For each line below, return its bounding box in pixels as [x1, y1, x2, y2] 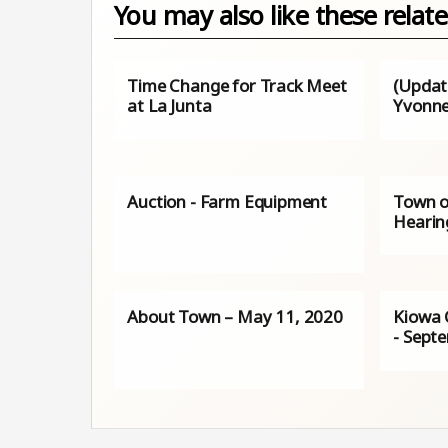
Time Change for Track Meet [127, 74, 347, 98]
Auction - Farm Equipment [127, 189, 328, 213]
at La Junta [127, 94, 212, 118]
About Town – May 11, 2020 [127, 305, 343, 329]
